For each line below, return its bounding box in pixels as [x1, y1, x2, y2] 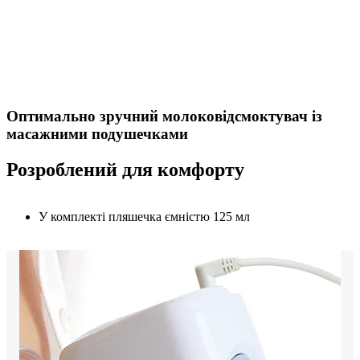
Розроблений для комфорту [6, 159, 244, 181]
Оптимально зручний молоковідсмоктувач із [6, 108, 322, 125]
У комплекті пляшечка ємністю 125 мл [39, 209, 250, 223]
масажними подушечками [6, 125, 188, 143]
